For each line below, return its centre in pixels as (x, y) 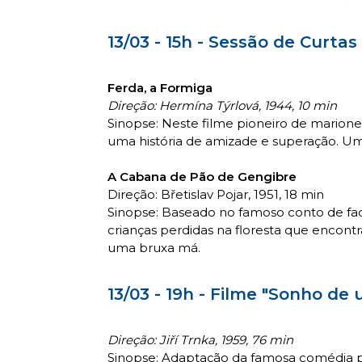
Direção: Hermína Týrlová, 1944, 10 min (222, 105)
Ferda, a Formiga (160, 87)
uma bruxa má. (154, 247)
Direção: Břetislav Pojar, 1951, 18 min (216, 194)
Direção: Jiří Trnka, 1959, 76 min (200, 339)
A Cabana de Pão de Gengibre (202, 176)
